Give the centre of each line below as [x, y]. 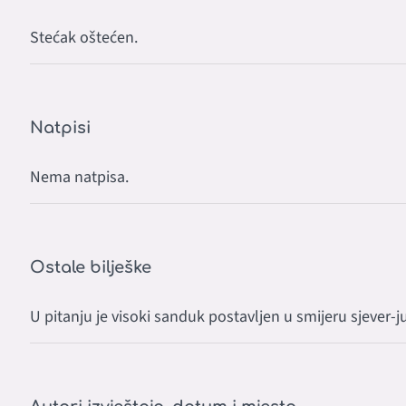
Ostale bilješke [91, 267]
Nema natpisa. [79, 177]
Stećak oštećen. [84, 38]
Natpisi [60, 127]
